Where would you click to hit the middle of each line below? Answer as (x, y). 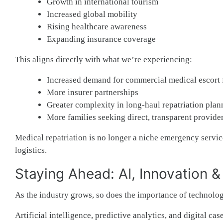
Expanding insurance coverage (101, 39)
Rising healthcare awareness (97, 26)
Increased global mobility (92, 14)
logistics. (31, 150)
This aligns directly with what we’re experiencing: (104, 59)
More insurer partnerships (93, 92)
